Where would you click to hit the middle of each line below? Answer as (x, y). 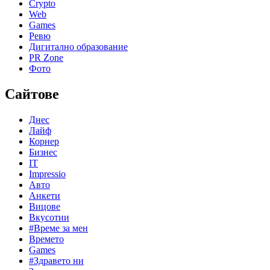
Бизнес (43, 152)
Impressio (47, 174)
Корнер (44, 141)
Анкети (45, 195)
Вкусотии (49, 217)
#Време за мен (58, 228)
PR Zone (46, 57)
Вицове (45, 206)
